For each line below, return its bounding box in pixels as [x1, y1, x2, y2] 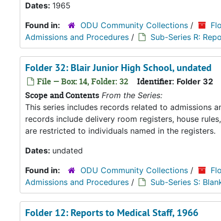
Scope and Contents [25, 90, 99, 101]
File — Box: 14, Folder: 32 [35, 76, 128, 87]
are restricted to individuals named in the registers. [25, 126, 216, 136]
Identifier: [137, 76, 174, 87]
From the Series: [102, 90, 162, 100]
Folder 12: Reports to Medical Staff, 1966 [25, 206, 198, 219]
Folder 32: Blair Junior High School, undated [25, 61, 212, 74]
